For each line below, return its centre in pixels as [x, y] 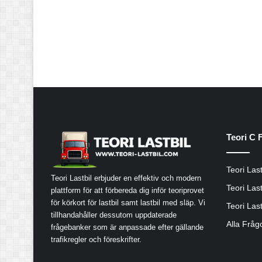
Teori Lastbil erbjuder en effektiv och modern [126, 178]
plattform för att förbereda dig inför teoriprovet [127, 190]
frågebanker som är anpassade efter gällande [127, 227]
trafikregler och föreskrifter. [96, 239]
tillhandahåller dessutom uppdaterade [114, 215]
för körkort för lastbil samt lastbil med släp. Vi [128, 202]
